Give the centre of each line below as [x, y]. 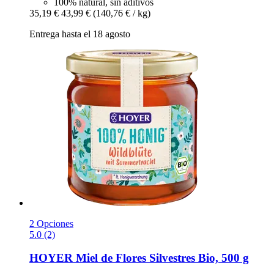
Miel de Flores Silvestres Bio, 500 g [161, 258]
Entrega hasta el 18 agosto [80, 34]
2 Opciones [51, 223]
